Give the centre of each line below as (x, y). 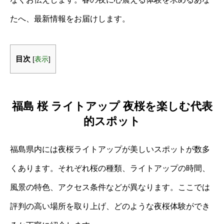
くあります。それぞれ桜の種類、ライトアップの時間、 (110, 168)
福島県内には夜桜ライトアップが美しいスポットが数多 (110, 149)
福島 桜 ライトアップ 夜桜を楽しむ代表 (112, 106)
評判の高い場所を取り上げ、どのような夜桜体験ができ (110, 206)
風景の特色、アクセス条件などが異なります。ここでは (110, 187)
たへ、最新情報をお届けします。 (70, 19)
